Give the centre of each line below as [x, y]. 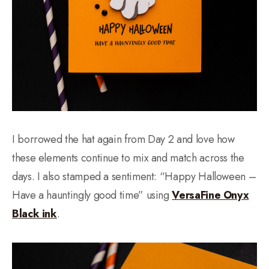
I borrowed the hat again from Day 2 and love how [123, 139]
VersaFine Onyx [210, 195]
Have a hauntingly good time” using [92, 195]
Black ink [35, 213]
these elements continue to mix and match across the [128, 158]
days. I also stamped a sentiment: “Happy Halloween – [134, 176]
